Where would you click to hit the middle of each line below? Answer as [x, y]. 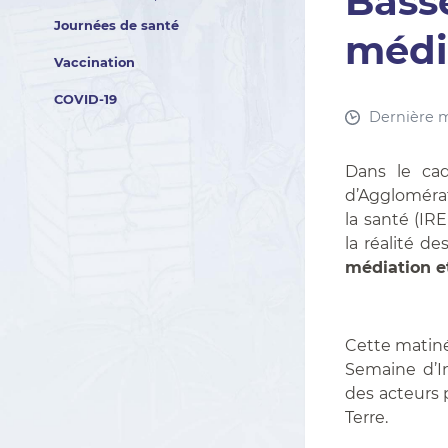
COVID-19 [85, 99]
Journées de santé [116, 25]
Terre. [367, 417]
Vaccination [94, 62]
